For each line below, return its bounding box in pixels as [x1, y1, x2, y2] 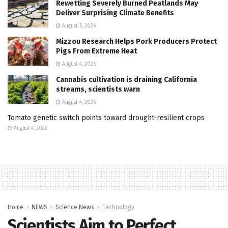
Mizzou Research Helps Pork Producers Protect [56, 37, 217, 46]
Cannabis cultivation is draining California [56, 75, 197, 84]
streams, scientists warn [56, 85, 140, 94]
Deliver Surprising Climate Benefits [56, 9, 174, 18]
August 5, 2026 [61, 23, 96, 30]
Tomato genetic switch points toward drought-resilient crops [8, 113, 205, 123]
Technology [102, 204, 134, 211]
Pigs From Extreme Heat [56, 47, 137, 56]
